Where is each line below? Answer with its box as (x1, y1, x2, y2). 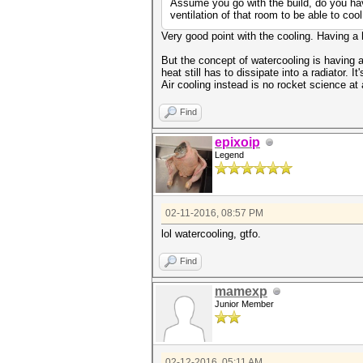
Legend (215, 150, 244, 160)
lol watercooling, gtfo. (161, 228, 261, 240)
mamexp (215, 284, 267, 298)
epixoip (215, 135, 260, 149)
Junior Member (215, 299, 274, 309)
